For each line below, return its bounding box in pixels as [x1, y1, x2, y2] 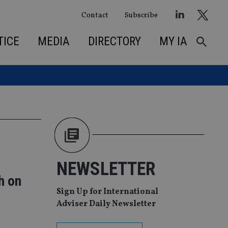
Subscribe [124, 10, 158, 20]
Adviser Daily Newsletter [56, 198, 156, 210]
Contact [81, 10, 108, 20]
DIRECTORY [88, 34, 141, 48]
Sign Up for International [56, 186, 158, 198]
